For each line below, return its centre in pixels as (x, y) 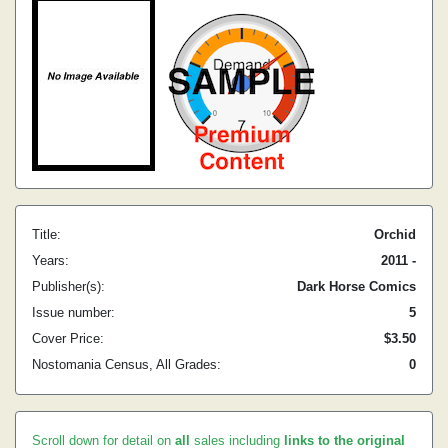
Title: (46, 234)
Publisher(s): (68, 286)
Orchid (395, 234)
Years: (50, 260)
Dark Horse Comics (356, 286)
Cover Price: (68, 338)
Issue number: (73, 312)
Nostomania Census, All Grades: (126, 364)
